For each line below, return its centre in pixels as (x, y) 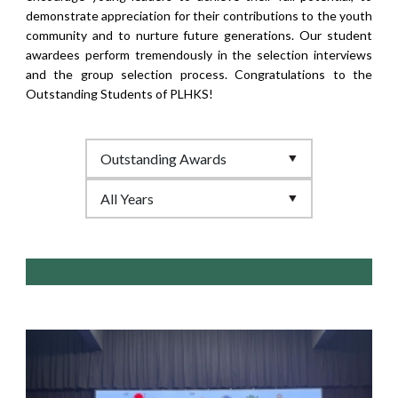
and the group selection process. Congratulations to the (199, 74)
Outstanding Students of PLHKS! (119, 93)
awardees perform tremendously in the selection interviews (199, 54)
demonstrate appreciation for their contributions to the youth (199, 15)
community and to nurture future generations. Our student (199, 35)
